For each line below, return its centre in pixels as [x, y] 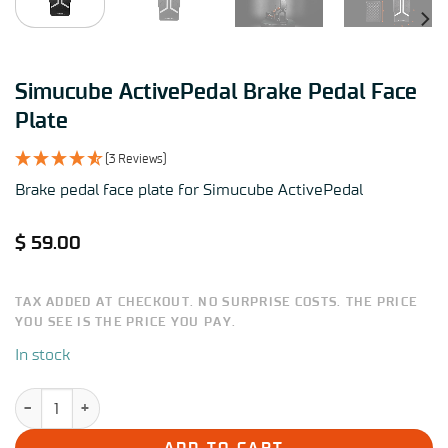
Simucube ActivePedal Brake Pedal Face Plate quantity [193, 399]
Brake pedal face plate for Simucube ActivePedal [189, 189]
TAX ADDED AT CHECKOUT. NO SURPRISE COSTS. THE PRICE [216, 302]
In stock [42, 354]
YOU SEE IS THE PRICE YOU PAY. [126, 322]
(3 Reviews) [136, 158]
